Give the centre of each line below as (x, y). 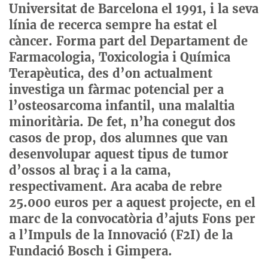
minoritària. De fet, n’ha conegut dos (122, 121)
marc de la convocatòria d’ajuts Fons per (132, 218)
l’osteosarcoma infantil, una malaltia (122, 105)
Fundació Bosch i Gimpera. (91, 251)
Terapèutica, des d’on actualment (111, 73)
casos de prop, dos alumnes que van (118, 138)
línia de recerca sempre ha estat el (113, 25)
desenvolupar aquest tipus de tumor (119, 154)
